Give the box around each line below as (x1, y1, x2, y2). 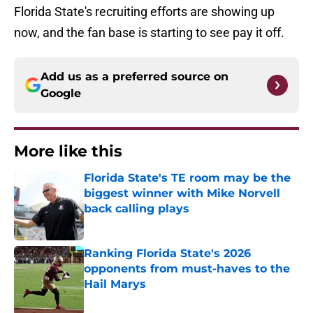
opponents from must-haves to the (84, 262, 290, 276)
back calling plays (84, 202, 189, 216)
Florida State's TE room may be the (84, 171, 291, 185)
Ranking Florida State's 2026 (84, 247, 251, 261)
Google (41, 87, 81, 101)
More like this (14, 142, 122, 161)
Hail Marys (84, 277, 146, 291)
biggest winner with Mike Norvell (84, 187, 280, 201)
